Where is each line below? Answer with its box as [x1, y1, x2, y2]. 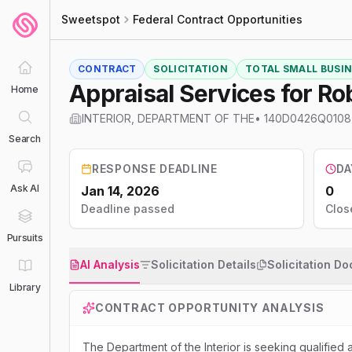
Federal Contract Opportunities [133, 13, 302, 26]
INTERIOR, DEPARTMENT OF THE [82, 112, 255, 125]
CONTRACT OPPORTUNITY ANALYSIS [95, 301, 324, 314]
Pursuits [6, 232, 43, 244]
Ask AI [10, 182, 39, 194]
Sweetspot [61, 13, 120, 26]
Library [9, 281, 41, 293]
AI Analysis [80, 258, 140, 271]
